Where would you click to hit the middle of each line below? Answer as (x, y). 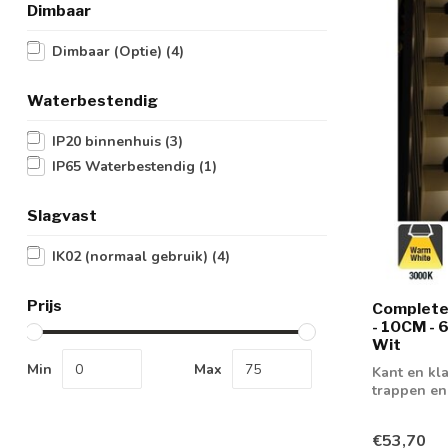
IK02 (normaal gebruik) (132, 256)
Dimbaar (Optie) (109, 51)
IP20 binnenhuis (108, 141)
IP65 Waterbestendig (125, 166)
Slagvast (62, 215)
